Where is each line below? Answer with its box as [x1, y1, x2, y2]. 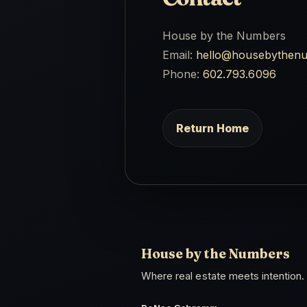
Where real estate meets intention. [141, 270, 305, 283]
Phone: [162, 66, 204, 81]
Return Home [175, 121, 249, 136]
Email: [162, 47, 197, 62]
